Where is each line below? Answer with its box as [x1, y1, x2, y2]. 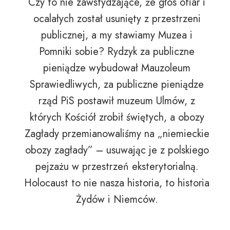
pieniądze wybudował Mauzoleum [43, 60, 190, 75]
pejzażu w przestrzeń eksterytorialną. [35, 159, 199, 174]
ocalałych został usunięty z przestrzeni [33, 11, 201, 26]
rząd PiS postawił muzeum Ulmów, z [39, 93, 195, 108]
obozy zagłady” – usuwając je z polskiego [25, 142, 209, 158]
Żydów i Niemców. [75, 191, 158, 207]
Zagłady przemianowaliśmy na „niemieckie [24, 126, 209, 141]
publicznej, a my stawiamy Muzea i [41, 27, 193, 43]
